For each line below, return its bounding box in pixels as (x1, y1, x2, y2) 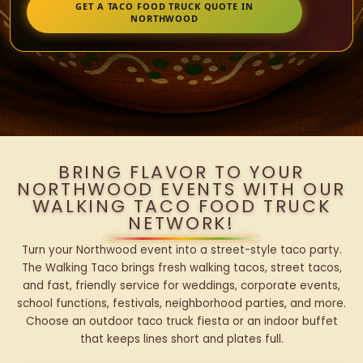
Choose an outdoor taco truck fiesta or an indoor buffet (25, 314, 338, 330)
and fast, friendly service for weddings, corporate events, (23, 278, 340, 294)
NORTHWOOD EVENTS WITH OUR (17, 177, 346, 203)
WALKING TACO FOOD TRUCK (32, 194, 331, 220)
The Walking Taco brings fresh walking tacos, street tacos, (21, 260, 342, 276)
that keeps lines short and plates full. (79, 331, 284, 348)
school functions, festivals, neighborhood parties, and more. (17, 296, 346, 312)
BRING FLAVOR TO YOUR (58, 160, 305, 186)
